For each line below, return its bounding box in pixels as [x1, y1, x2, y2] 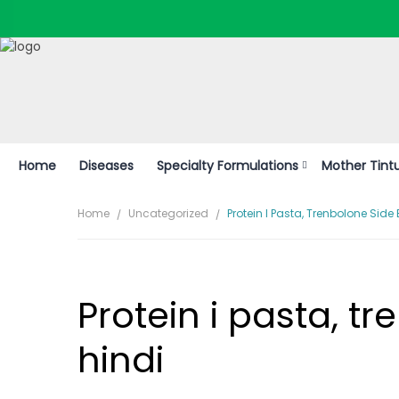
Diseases [79, 157, 134, 175]
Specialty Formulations [157, 157, 298, 175]
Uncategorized [128, 206, 208, 221]
